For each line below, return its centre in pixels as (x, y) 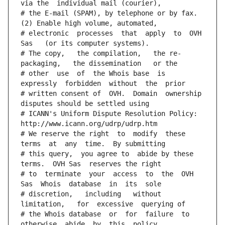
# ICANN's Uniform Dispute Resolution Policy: (109, 114)
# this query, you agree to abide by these (107, 154)
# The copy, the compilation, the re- (101, 53)
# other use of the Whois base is (93, 74)
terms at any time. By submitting (93, 144)
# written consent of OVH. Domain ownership (111, 94)
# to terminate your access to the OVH (107, 174)
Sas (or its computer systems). (85, 43)
